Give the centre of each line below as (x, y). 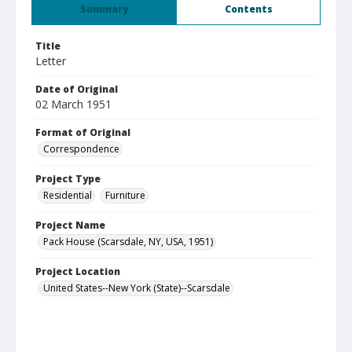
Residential (68, 195)
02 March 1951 (73, 104)
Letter (51, 61)
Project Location (78, 271)
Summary (104, 9)
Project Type (68, 179)
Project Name (70, 225)
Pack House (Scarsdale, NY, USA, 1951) (128, 242)
